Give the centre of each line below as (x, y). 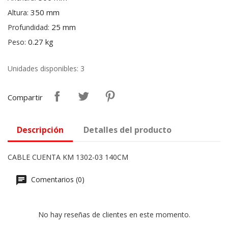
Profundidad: (28, 27)
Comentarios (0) (57, 180)
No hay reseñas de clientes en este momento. (114, 215)
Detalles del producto (128, 130)
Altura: (18, 13)
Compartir (25, 97)
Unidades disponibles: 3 (46, 69)
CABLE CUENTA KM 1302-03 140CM (68, 157)
